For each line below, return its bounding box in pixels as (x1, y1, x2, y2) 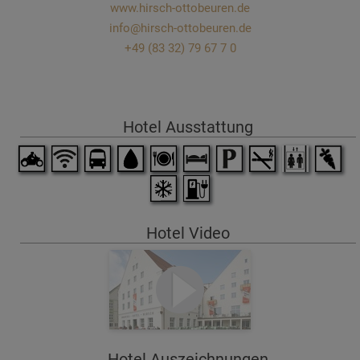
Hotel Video (146, 223, 230, 243)
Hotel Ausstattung (123, 117, 253, 137)
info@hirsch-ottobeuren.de (108, 20, 252, 35)
